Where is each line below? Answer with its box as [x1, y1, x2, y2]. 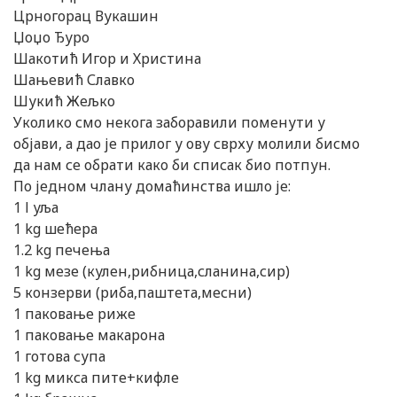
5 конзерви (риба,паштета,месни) [13, 283, 252, 303]
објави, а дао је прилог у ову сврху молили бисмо [13, 134, 360, 154]
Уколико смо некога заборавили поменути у [13, 113, 325, 133]
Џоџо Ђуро [13, 27, 90, 48]
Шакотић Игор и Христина [13, 49, 201, 69]
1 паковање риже [13, 304, 136, 324]
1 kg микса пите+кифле [13, 368, 179, 388]
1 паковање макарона [13, 325, 165, 346]
